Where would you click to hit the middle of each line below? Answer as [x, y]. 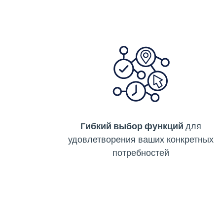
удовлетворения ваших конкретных [141, 140]
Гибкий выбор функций [133, 126]
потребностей [141, 153]
